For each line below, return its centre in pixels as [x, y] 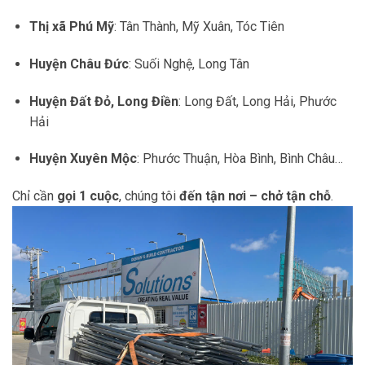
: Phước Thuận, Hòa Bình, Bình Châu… [240, 159]
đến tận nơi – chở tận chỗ [255, 196]
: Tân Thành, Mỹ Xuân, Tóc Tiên [199, 26]
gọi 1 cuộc [88, 196]
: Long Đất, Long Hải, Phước [257, 101]
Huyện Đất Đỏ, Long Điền [103, 101]
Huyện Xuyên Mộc [83, 159]
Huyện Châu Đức [79, 64]
